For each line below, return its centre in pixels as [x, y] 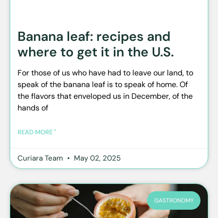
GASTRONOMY [174, 200]
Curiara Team [41, 158]
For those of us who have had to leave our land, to [105, 73]
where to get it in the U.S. [96, 52]
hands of [33, 108]
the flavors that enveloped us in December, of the [105, 96]
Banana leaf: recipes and [94, 36]
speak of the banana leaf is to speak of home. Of [103, 84]
